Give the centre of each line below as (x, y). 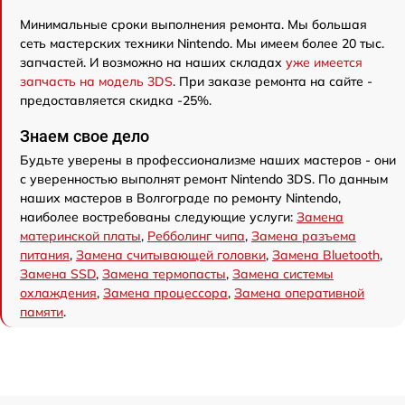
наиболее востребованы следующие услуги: (158, 217)
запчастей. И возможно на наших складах (153, 63)
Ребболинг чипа (196, 236)
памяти (42, 312)
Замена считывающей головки (171, 255)
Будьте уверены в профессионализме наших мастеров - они (208, 160)
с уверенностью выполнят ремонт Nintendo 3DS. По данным (204, 179)
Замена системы (283, 274)
